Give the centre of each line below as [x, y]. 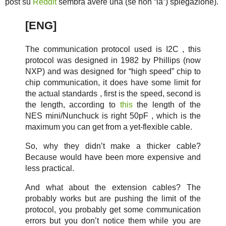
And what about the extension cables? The [113, 188]
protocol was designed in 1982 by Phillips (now [113, 61]
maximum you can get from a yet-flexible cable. [109, 127]
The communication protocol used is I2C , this [113, 49]
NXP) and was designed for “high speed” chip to [113, 72]
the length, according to [73, 105]
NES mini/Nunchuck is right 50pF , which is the [113, 116]
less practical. [50, 168]
